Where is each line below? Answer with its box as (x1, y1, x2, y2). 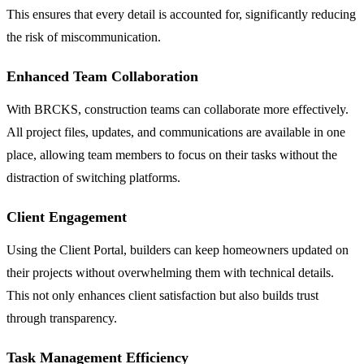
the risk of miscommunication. (6, 30, 161, 45)
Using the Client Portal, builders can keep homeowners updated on (6, 243, 349, 258)
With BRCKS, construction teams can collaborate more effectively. (6, 102, 349, 117)
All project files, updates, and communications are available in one (6, 125, 345, 140)
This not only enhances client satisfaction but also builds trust (6, 288, 318, 303)
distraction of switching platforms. (6, 171, 180, 185)
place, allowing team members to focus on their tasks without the (6, 148, 337, 162)
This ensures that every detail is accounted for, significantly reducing (6, 7, 356, 22)
